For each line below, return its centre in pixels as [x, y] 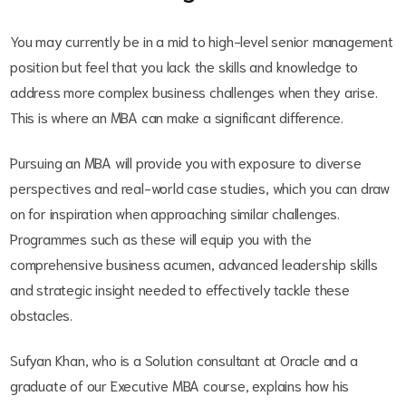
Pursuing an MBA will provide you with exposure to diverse [186, 162]
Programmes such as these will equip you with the [161, 238]
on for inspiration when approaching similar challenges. [175, 213]
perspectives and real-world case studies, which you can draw [200, 188]
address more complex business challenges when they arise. [194, 92]
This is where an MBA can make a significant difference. [177, 117]
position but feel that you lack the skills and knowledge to [184, 66]
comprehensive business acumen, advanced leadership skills [194, 264]
